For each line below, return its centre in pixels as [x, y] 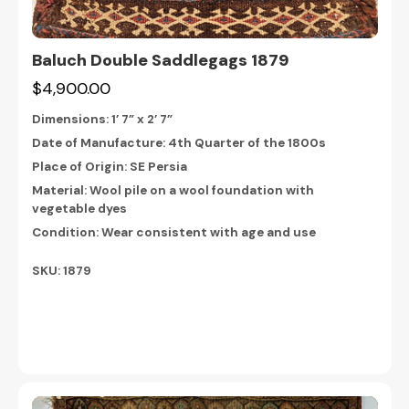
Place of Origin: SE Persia [109, 166]
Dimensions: [71, 119]
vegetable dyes [79, 208]
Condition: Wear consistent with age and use [173, 232]
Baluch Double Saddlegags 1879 [160, 60]
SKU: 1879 [61, 271]
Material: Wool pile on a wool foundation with [173, 190]
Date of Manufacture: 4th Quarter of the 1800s [178, 142]
